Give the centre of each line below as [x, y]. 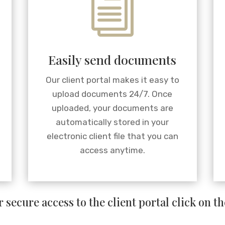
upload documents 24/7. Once [113, 94]
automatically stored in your [113, 122]
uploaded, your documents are [112, 108]
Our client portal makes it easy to [112, 80]
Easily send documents [113, 60]
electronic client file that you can [112, 136]
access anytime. [112, 150]
